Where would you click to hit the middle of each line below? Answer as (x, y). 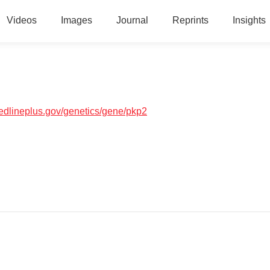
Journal (132, 20)
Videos (21, 20)
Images (76, 20)
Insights (249, 20)
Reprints (190, 20)
